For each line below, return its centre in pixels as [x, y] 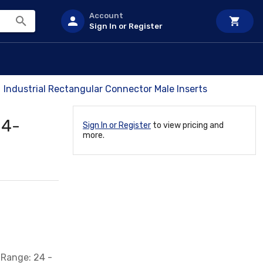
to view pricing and [187, 125]
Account [106, 16]
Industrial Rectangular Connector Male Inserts [105, 89]
